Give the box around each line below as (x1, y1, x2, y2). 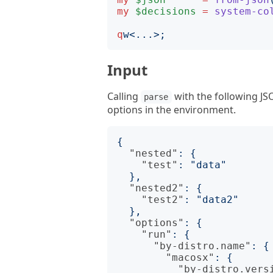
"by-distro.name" (154, 240, 251, 252)
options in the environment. (107, 103, 236, 116)
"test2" (141, 194, 184, 205)
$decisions (135, 5, 196, 17)
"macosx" (166, 252, 214, 263)
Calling (107, 90, 141, 103)
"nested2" (129, 182, 184, 194)
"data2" (196, 194, 239, 205)
